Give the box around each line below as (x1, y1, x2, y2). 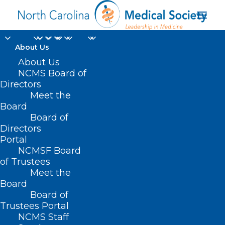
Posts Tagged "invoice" (27, 207, 110, 216)
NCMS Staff (18, 211, 69, 222)
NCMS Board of (18, 68, 86, 79)
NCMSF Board (18, 145, 81, 156)
